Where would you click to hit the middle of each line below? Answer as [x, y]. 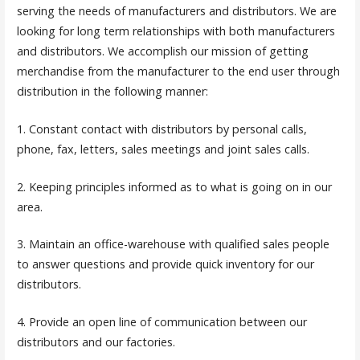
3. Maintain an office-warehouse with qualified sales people [173, 244]
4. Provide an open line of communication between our [162, 321]
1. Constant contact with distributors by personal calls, [162, 129]
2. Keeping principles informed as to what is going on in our [174, 186]
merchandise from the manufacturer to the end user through [178, 72]
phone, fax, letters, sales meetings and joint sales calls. [163, 149]
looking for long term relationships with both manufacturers [176, 31]
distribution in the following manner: [112, 92]
